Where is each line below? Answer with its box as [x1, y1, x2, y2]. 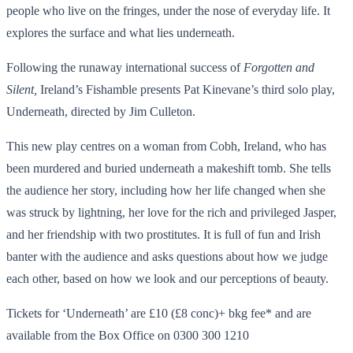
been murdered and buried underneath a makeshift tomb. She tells [6, 161, 331, 175]
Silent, [6, 82, 37, 96]
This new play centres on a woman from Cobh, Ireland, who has [6, 139, 326, 153]
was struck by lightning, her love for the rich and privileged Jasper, [6, 205, 336, 219]
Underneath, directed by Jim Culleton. [6, 104, 195, 118]
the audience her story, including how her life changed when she [6, 183, 325, 197]
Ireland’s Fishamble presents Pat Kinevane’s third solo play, [37, 82, 335, 96]
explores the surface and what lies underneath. [6, 25, 235, 39]
